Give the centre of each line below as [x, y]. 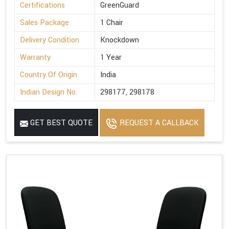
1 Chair [112, 23]
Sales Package [44, 23]
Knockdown [120, 40]
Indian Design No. [49, 93]
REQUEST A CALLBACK [158, 123]
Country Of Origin [49, 75]
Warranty [35, 58]
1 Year [111, 58]
